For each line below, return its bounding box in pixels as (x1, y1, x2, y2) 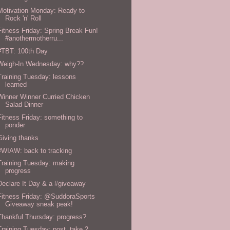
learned (5, 80, 27, 88)
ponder (5, 121, 26, 129)
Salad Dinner (5, 101, 44, 109)
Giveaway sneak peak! (5, 200, 73, 208)
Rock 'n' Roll (5, 14, 42, 22)
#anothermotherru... (5, 34, 64, 43)
